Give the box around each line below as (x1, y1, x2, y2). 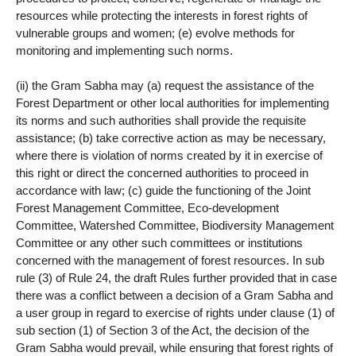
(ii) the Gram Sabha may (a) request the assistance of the (16, 79, 314, 93)
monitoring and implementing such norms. (16, 43, 233, 57)
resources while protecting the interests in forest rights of (16, 8, 308, 22)
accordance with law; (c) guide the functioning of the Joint (16, 184, 311, 198)
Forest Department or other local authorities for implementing (16, 96, 329, 110)
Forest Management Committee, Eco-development (16, 201, 279, 215)
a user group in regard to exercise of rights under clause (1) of (16, 306, 335, 320)
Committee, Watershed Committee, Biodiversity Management (16, 219, 334, 233)
